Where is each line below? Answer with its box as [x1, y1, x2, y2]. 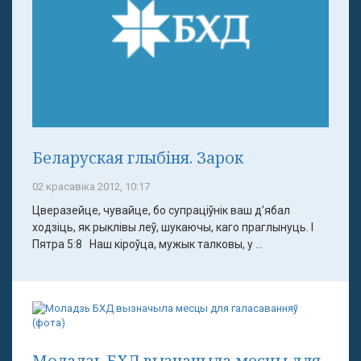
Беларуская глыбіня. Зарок [32, 146, 243, 168]
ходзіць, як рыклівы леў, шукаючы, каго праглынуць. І [32, 220, 313, 234]
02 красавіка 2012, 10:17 [32, 180, 150, 193]
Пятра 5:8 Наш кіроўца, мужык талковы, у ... [32, 237, 263, 251]
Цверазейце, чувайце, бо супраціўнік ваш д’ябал [32, 203, 290, 217]
